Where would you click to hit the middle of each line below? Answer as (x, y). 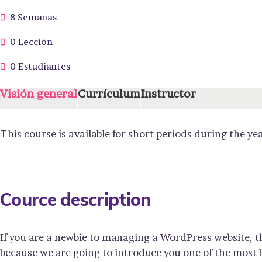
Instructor (168, 93)
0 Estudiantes (40, 66)
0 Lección (31, 42)
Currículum (109, 93)
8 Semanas (33, 17)
